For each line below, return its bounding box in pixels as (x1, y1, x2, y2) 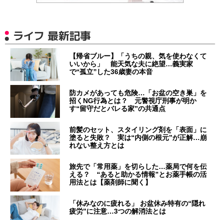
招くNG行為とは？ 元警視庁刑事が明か (69, 97, 197, 105)
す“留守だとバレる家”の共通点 (69, 105, 166, 113)
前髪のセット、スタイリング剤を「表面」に (69, 126, 207, 134)
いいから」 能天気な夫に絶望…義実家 (69, 60, 193, 68)
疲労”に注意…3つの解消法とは (69, 207, 166, 216)
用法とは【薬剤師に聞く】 (69, 178, 152, 187)
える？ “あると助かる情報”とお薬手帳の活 (69, 170, 207, 179)
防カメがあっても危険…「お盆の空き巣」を (69, 89, 207, 97)
